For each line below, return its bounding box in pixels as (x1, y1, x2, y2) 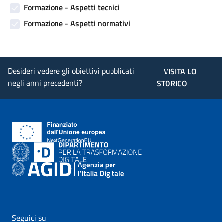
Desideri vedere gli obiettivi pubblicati (8, 65, 134, 77)
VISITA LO (163, 65, 197, 77)
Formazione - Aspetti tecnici (24, 1, 120, 13)
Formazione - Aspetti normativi (24, 17, 130, 29)
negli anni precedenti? (8, 77, 82, 89)
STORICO (157, 77, 188, 89)
